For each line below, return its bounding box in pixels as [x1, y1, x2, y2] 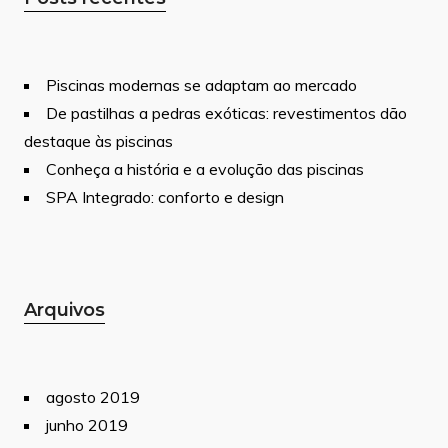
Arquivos [24, 299, 105, 322]
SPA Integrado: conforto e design [46, 187, 284, 208]
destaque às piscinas [24, 131, 173, 152]
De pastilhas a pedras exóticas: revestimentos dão [46, 103, 407, 124]
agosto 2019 [46, 387, 140, 408]
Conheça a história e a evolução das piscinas [46, 159, 364, 180]
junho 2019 [46, 415, 128, 436]
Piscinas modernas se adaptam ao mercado [46, 75, 357, 96]
